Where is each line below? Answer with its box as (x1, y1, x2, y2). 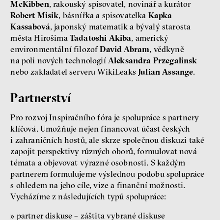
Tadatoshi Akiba (69, 32, 132, 43)
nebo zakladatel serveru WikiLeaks (10, 66, 138, 77)
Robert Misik (10, 10, 59, 20)
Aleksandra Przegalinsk (108, 55, 197, 65)
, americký (131, 32, 169, 43)
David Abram (100, 44, 150, 54)
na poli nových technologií (10, 55, 108, 65)
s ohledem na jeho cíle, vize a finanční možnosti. (10, 180, 186, 190)
